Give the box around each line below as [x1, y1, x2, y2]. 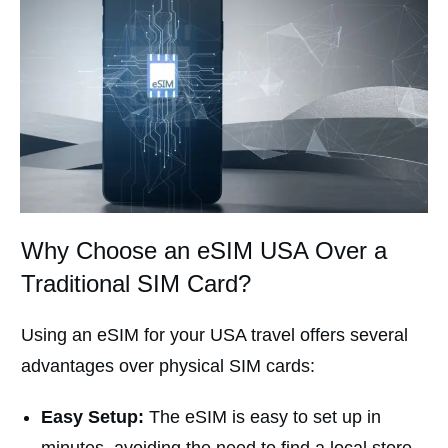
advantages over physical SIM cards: [21, 356, 315, 377]
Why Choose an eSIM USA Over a [21, 237, 387, 265]
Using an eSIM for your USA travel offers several [21, 325, 408, 346]
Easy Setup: [41, 407, 144, 428]
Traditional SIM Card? [21, 270, 251, 298]
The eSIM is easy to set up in [144, 407, 381, 428]
